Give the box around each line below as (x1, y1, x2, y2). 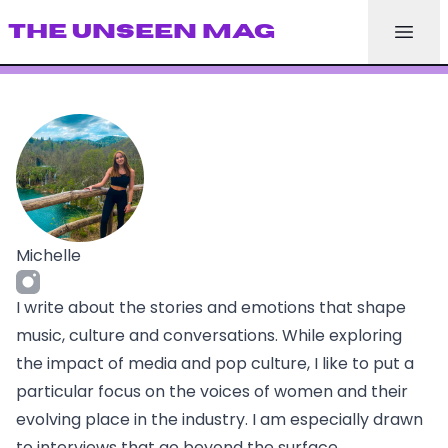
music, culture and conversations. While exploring (16, 324, 402, 347)
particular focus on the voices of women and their (16, 380, 408, 403)
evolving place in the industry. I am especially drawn (16, 408, 423, 431)
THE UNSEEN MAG (8, 21, 275, 42)
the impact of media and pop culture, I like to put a (16, 352, 414, 375)
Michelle (16, 244, 81, 267)
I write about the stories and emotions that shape (16, 296, 406, 319)
